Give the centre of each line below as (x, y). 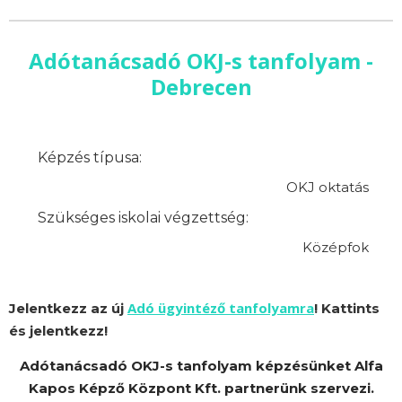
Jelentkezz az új (68, 308)
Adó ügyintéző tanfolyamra (221, 307)
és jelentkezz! (58, 330)
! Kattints (347, 308)
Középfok (335, 248)
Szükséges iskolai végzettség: (144, 217)
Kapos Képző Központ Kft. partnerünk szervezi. (201, 388)
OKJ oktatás (327, 188)
